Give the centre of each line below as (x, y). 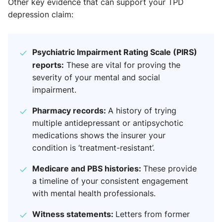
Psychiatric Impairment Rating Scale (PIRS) (115, 52)
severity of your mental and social (96, 78)
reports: (48, 65)
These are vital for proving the (122, 65)
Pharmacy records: (70, 111)
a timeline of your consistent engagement (110, 181)
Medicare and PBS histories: (88, 168)
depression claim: (41, 15)
